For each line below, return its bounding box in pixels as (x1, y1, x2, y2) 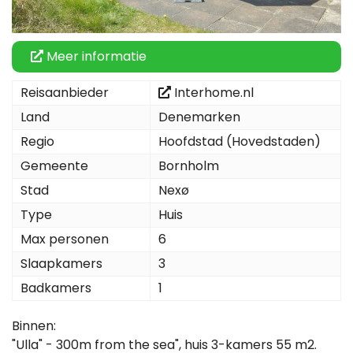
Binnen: (12, 316, 56, 335)
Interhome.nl (174, 83, 254, 102)
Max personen (20, 229, 109, 248)
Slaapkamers (20, 254, 102, 273)
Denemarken (158, 107, 240, 126)
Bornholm (158, 156, 219, 175)
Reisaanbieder (20, 83, 109, 102)
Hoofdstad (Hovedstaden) (158, 132, 321, 150)
